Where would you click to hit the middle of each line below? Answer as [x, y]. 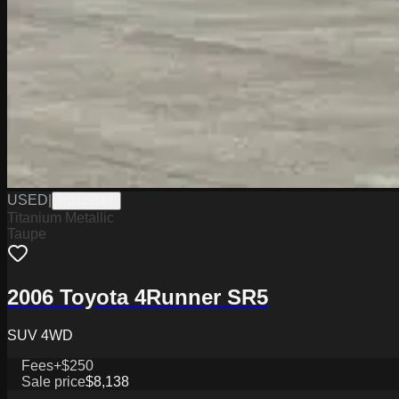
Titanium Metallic [61, 217]
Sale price [53, 381]
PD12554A [86, 200]
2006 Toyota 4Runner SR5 [138, 297]
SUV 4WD [40, 335]
